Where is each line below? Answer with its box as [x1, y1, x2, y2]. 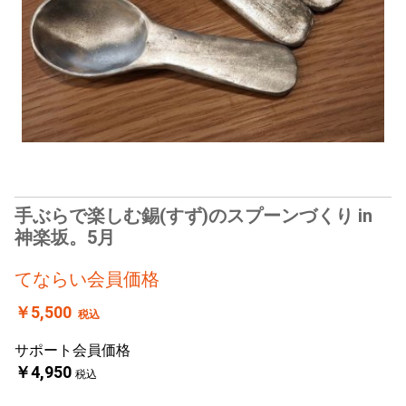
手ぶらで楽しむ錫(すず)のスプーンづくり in [14, 205, 372, 227]
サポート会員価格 [14, 342, 130, 359]
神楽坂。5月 [14, 227, 115, 248]
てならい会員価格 [14, 268, 159, 290]
